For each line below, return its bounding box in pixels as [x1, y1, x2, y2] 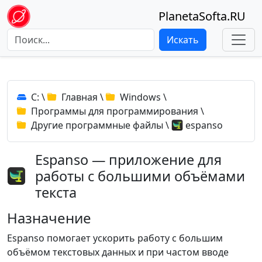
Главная [61, 91, 98, 104]
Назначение [7, 208, 91, 227]
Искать [167, 33, 199, 46]
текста [35, 183, 77, 202]
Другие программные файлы [31, 119, 163, 132]
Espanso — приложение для [35, 150, 222, 169]
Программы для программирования [31, 105, 198, 118]
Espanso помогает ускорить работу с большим [7, 232, 223, 244]
